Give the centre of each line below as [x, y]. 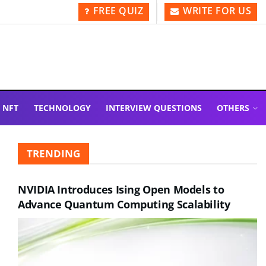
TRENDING [53, 153]
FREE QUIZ [117, 11]
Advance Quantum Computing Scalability [124, 204]
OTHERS [233, 108]
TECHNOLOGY [62, 108]
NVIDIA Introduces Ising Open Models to [121, 189]
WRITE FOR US [216, 11]
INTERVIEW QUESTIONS [153, 108]
